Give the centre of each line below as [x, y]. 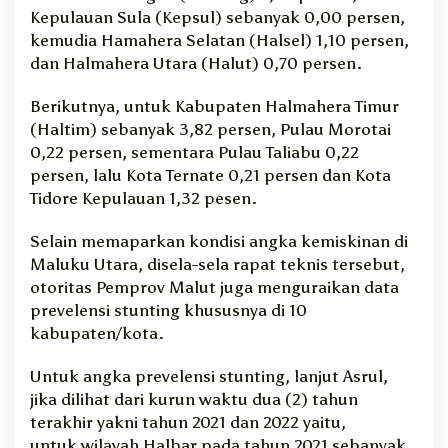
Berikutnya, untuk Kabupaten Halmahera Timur [214, 105]
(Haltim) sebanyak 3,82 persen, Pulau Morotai [210, 128]
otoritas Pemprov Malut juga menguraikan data [214, 286]
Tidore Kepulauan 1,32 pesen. [143, 197]
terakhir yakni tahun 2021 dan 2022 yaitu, [188, 421]
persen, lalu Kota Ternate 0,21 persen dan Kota [210, 174]
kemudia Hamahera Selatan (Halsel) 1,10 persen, [219, 39]
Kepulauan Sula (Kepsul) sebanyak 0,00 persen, [217, 16]
